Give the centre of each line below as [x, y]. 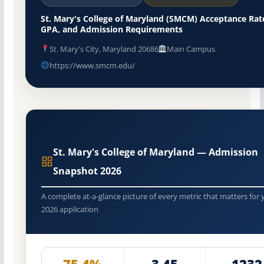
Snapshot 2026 [87, 171]
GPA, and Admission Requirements [111, 29]
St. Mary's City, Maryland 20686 [104, 49]
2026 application [70, 209]
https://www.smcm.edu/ [92, 65]
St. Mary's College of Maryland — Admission [155, 152]
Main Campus [191, 49]
